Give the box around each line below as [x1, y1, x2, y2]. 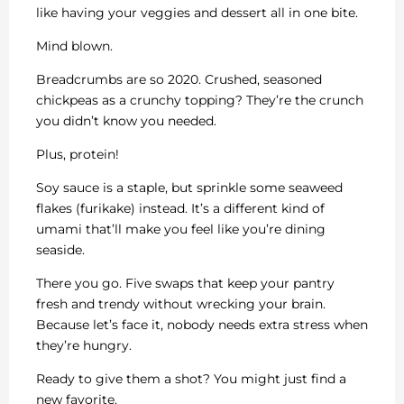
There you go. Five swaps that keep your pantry [36, 275, 335, 292]
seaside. [36, 242, 85, 259]
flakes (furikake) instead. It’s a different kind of [36, 200, 325, 217]
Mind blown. [36, 38, 113, 55]
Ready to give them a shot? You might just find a [36, 371, 346, 388]
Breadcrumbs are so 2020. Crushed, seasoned [36, 71, 322, 88]
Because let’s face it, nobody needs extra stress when [36, 317, 368, 334]
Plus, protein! [36, 146, 119, 163]
